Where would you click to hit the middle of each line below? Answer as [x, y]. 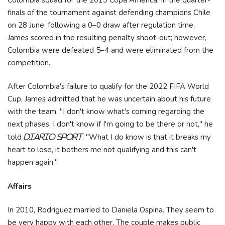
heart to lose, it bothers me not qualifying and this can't [102, 150]
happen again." [33, 162]
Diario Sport [53, 137]
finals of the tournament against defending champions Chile [109, 12]
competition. [29, 63]
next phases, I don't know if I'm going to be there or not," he [110, 124]
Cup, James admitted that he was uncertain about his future [109, 99]
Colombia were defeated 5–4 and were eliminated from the [110, 50]
